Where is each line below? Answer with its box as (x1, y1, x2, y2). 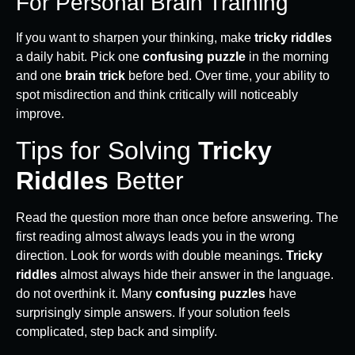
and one (16, 69, 65, 83)
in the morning (246, 50, 329, 64)
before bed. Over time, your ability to (125, 69, 330, 83)
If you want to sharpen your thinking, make (16, 31, 254, 45)
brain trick (65, 69, 125, 83)
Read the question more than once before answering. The (16, 210, 338, 224)
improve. (16, 107, 64, 121)
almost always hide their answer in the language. (57, 267, 334, 281)
